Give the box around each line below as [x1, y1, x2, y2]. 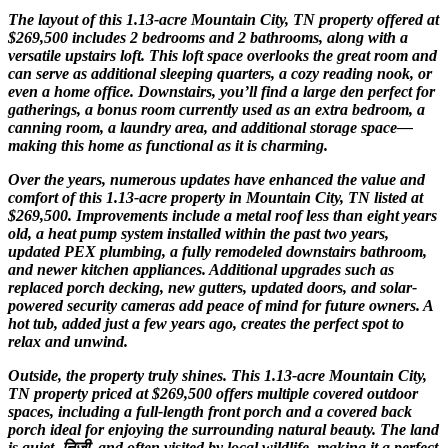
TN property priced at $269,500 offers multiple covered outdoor [8, 384, 418, 402]
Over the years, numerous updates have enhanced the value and [8, 170, 425, 188]
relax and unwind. [8, 332, 128, 350]
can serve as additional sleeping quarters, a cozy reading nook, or [8, 64, 432, 82]
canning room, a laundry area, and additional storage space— [8, 118, 413, 136]
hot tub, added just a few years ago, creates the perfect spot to [8, 314, 404, 332]
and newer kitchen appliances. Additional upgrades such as [8, 260, 394, 278]
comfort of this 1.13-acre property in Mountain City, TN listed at [8, 188, 423, 206]
